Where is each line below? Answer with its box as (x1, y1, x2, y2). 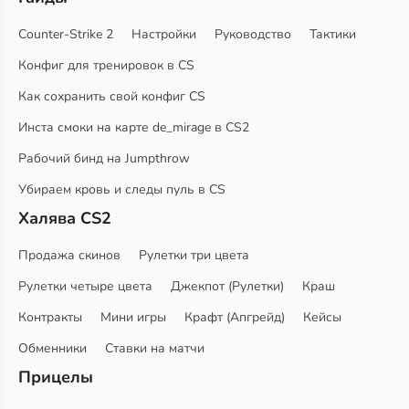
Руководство (215, 26, 291, 44)
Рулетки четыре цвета (18, 278, 152, 296)
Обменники (18, 340, 87, 358)
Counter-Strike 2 (18, 26, 113, 44)
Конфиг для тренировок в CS (18, 57, 194, 75)
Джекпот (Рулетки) (171, 278, 284, 296)
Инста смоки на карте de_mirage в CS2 (18, 119, 249, 137)
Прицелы (18, 366, 93, 389)
